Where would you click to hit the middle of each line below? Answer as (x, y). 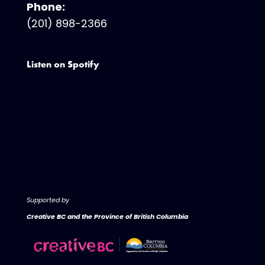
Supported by (49, 200)
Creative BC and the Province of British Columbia (107, 216)
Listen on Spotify (63, 64)
